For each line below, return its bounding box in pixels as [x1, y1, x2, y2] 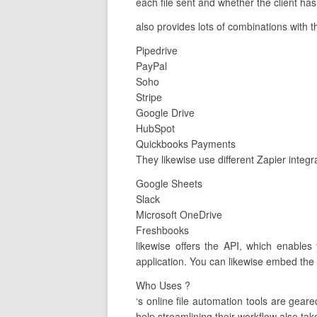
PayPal [136, 59, 167, 73]
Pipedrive [136, 43, 178, 57]
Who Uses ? [136, 278, 190, 292]
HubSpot [136, 121, 175, 135]
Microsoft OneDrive [136, 207, 222, 221]
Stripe [136, 90, 162, 104]
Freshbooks [136, 223, 189, 237]
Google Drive [136, 105, 195, 120]
